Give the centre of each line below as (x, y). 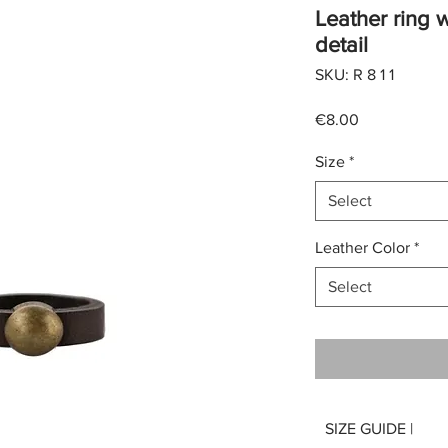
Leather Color (362, 247)
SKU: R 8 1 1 (354, 74)
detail (341, 44)
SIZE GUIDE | (369, 428)
